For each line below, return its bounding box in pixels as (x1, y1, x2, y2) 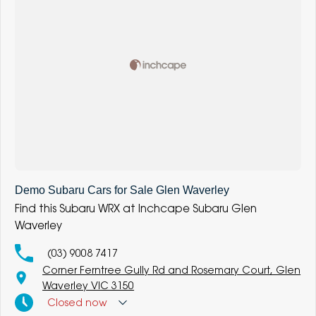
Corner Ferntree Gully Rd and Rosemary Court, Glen (42, 263, 301, 276)
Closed (47, 296, 83, 308)
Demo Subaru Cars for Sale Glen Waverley (15, 183, 229, 196)
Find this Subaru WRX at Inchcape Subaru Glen (15, 201, 257, 214)
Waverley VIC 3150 (42, 279, 135, 291)
